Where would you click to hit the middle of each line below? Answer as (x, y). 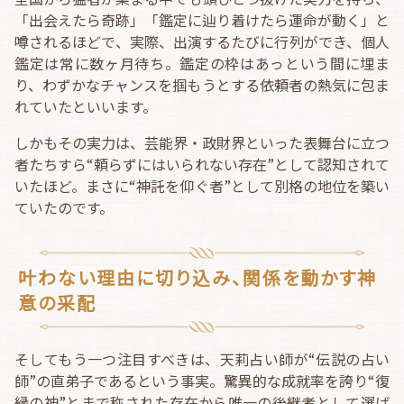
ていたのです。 (64, 207)
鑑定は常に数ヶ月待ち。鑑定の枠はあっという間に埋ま (202, 63)
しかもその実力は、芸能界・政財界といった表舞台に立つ (202, 142)
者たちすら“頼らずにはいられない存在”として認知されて (202, 164)
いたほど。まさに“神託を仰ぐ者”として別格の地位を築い (202, 186)
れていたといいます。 (86, 106)
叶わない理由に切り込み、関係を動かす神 (197, 277)
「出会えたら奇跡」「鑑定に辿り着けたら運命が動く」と (202, 20)
